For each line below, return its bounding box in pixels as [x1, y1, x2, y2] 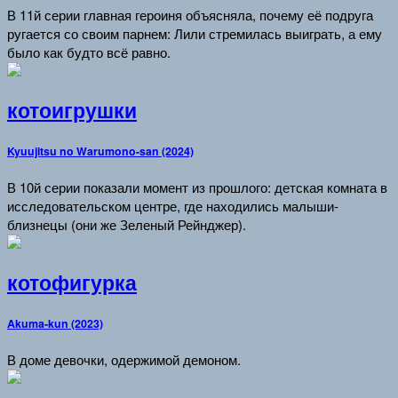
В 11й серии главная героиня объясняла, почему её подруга [7, 4, 373, 24]
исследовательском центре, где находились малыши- [7, 195, 338, 215]
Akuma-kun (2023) [7, 315, 103, 332]
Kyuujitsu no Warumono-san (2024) [7, 143, 194, 160]
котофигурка [7, 268, 137, 298]
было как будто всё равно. [7, 42, 171, 61]
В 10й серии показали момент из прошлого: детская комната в [7, 177, 387, 196]
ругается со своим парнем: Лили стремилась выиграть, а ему [7, 23, 382, 43]
